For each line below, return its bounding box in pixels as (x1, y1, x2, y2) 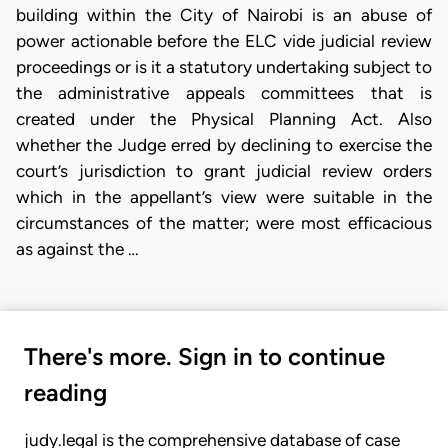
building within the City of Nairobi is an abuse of (16, 5, 432, 25)
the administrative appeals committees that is (16, 83, 432, 103)
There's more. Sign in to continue (24, 342, 385, 372)
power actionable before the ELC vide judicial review (16, 31, 432, 51)
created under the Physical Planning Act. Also (16, 109, 432, 129)
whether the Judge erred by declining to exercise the (16, 135, 432, 155)
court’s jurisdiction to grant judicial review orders (16, 161, 432, 181)
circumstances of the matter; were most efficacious (16, 213, 432, 233)
